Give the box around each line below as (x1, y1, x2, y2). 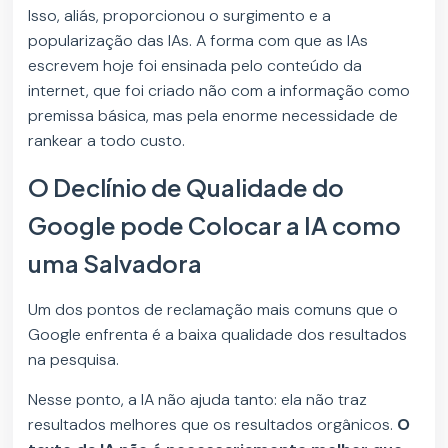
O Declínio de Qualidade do (28, 172, 345, 203)
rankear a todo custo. (28, 130, 190, 152)
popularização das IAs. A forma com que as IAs (28, 30, 369, 52)
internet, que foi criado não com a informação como (28, 80, 411, 102)
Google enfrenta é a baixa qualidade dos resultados (28, 324, 408, 346)
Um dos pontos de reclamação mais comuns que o (28, 299, 399, 321)
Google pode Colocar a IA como (28, 210, 402, 241)
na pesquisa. (28, 349, 124, 371)
